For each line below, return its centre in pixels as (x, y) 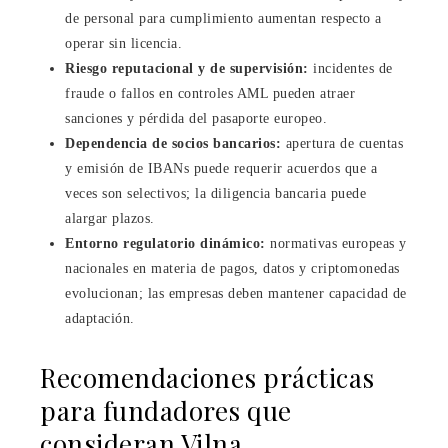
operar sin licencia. (123, 43)
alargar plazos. (110, 218)
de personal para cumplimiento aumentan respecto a (223, 18)
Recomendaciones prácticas (207, 377)
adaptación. (100, 318)
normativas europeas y (336, 243)
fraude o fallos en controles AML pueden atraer (210, 93)
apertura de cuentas (342, 143)
